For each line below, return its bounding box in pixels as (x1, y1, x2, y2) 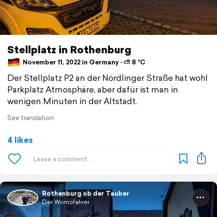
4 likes (7, 133, 33, 146)
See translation (7, 113, 54, 123)
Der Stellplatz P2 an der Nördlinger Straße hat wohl (7, 71, 208, 84)
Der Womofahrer (42, 197, 90, 206)
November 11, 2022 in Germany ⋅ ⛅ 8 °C (21, 58, 145, 67)
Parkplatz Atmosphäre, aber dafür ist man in (7, 83, 178, 95)
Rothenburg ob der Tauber (42, 188, 129, 198)
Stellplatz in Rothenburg (7, 42, 131, 57)
